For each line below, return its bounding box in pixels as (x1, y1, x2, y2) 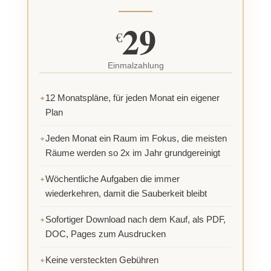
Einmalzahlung (107, 60, 164, 71)
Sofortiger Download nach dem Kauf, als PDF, (45, 214, 226, 225)
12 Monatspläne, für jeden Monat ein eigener (45, 93, 220, 103)
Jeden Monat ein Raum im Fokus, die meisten (45, 133, 227, 144)
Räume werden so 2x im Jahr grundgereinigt (45, 148, 220, 158)
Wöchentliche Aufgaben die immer (45, 174, 180, 184)
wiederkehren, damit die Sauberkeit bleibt (45, 188, 207, 199)
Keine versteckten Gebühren (45, 255, 158, 266)
